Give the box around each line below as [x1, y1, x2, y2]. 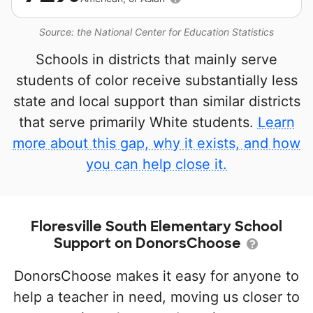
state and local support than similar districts [13, 93, 300, 110]
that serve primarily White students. [18, 114, 258, 131]
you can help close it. [86, 156, 227, 173]
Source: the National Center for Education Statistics [39, 26, 274, 38]
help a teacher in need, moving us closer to [13, 289, 300, 305]
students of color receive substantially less [15, 72, 298, 89]
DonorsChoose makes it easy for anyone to [14, 268, 299, 284]
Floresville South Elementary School [31, 217, 282, 235]
